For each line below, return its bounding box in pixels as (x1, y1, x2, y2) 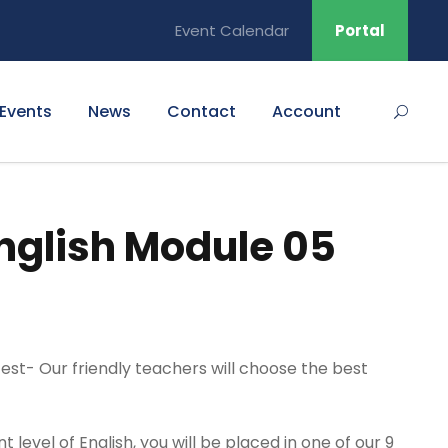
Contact (167, 100, 236, 123)
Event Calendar (175, 20, 289, 41)
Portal (335, 20, 385, 41)
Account (272, 100, 341, 123)
